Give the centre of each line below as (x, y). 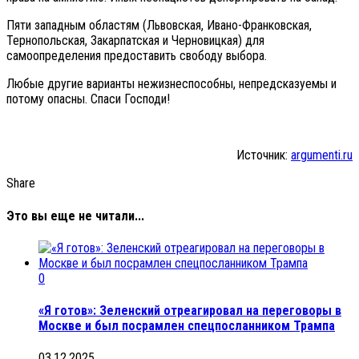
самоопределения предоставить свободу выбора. (137, 56)
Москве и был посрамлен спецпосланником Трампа (187, 326)
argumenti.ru (322, 155)
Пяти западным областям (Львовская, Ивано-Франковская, (159, 26)
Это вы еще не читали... (75, 216)
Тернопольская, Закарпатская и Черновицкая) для (135, 41)
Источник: (264, 155)
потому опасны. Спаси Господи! (88, 99)
